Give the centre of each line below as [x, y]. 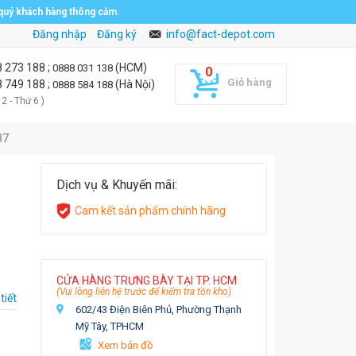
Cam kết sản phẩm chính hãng [150, 211]
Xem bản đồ [125, 345]
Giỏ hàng [250, 82]
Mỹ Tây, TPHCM [110, 326]
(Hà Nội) [135, 84]
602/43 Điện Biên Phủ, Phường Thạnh [159, 310]
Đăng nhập [60, 34]
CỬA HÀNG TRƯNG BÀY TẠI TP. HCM [147, 281]
